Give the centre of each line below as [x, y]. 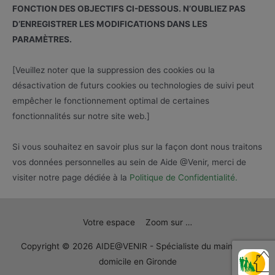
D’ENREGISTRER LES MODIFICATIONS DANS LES [110, 24]
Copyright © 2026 [58, 246]
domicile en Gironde [137, 262]
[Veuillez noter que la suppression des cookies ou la [114, 70]
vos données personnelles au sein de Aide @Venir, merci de [129, 162]
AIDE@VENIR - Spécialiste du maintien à [175, 246]
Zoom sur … [169, 223]
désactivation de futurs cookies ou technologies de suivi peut [133, 85]
